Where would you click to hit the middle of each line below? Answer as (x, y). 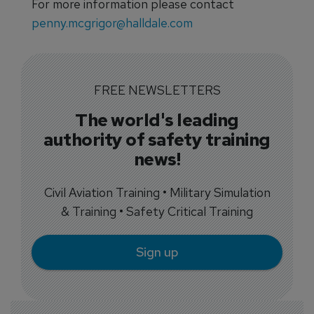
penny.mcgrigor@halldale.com (112, 23)
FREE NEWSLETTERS (157, 90)
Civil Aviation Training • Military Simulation (157, 192)
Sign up (157, 252)
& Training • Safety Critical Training (157, 211)
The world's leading (157, 120)
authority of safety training (157, 139)
